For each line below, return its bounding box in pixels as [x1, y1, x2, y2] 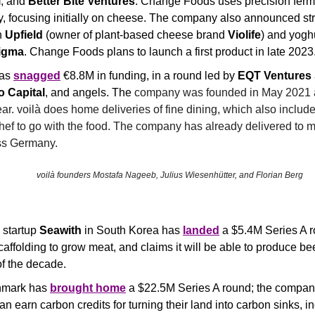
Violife [228, 29, 261, 41]
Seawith [39, 224, 82, 236]
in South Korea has [82, 224, 183, 236]
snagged [13, 70, 60, 82]
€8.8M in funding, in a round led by [60, 70, 238, 82]
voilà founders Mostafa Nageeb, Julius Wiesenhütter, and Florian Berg [37, 170, 303, 180]
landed [183, 224, 219, 236]
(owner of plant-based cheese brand [43, 29, 228, 41]
